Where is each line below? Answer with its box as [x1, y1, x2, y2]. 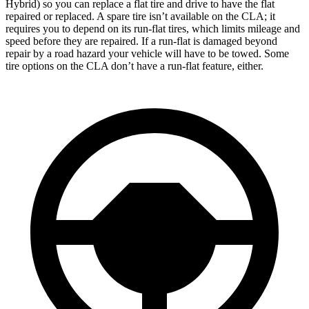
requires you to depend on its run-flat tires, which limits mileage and [6, 22, 300, 34]
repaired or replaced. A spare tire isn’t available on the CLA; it [6, 10, 275, 22]
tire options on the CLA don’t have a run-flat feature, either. [6, 59, 263, 72]
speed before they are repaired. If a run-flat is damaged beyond [6, 34, 277, 47]
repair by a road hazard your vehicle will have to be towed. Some [6, 47, 289, 59]
